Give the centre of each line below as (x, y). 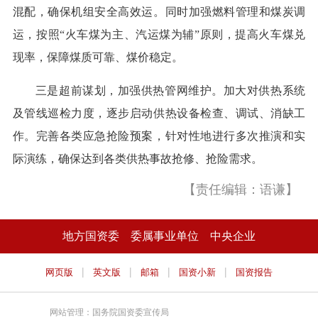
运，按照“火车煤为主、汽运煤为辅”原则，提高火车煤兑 (159, 35)
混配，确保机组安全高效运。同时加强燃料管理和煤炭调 (159, 12)
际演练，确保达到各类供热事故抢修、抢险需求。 (137, 159)
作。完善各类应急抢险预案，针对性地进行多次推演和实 (159, 136)
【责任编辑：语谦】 (241, 190)
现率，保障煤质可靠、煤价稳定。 (98, 57)
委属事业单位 (165, 236)
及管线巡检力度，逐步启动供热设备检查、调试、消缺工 (159, 114)
